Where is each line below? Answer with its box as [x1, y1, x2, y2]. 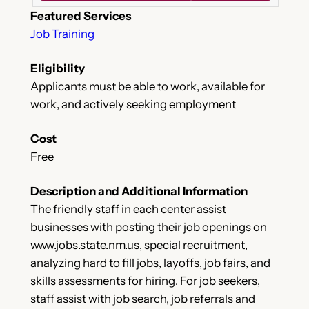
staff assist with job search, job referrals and [30, 291, 255, 306]
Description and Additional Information [30, 183, 248, 198]
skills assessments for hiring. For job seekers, [30, 273, 260, 288]
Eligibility [30, 61, 85, 75]
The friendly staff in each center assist [30, 201, 226, 216]
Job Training [30, 26, 94, 41]
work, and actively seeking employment [30, 97, 236, 111]
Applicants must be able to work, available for [30, 79, 265, 93]
